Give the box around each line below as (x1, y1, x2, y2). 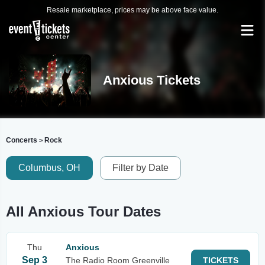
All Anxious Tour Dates (6, 203, 161, 219)
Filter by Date (112, 163, 169, 173)
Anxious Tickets (102, 73, 201, 88)
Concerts (6, 136, 37, 144)
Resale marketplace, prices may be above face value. (47, 6, 218, 14)
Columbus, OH (18, 163, 80, 173)
